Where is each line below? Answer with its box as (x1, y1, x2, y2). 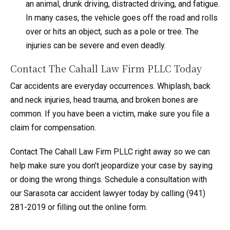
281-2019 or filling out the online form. (10, 202, 147, 213)
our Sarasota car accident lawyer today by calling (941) (10, 188, 205, 199)
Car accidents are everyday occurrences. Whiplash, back (10, 81, 210, 91)
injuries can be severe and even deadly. (26, 41, 166, 51)
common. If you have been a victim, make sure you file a (10, 109, 209, 119)
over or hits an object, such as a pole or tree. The (26, 27, 199, 37)
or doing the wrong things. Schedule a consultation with (10, 175, 207, 185)
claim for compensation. (10, 123, 96, 133)
